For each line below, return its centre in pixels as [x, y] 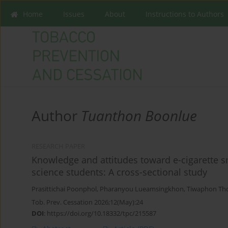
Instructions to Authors [185, 14]
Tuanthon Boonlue [139, 116]
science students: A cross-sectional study [119, 172]
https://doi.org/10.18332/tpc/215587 [102, 213]
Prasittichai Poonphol [64, 189]
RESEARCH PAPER [58, 147]
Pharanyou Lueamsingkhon [142, 189]
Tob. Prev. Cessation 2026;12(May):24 [87, 202]
